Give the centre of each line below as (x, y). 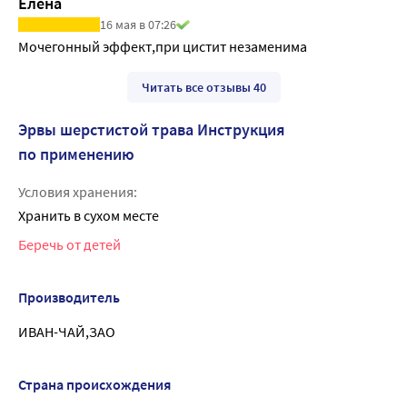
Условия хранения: (78, 191)
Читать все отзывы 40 (203, 87)
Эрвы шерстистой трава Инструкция (152, 129)
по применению (76, 154)
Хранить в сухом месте (89, 215)
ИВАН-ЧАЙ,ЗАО (67, 331)
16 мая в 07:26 (138, 24)
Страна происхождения (94, 384)
